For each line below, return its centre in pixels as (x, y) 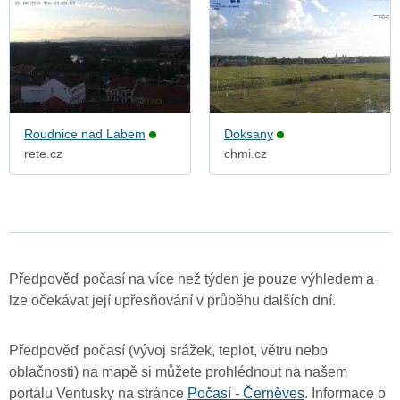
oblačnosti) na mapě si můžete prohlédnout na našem (178, 372)
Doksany (249, 134)
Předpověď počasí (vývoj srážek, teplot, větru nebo (168, 351)
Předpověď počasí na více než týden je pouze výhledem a (192, 279)
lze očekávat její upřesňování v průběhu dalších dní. (172, 301)
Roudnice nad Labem (85, 134)
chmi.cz (246, 154)
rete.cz (43, 154)
